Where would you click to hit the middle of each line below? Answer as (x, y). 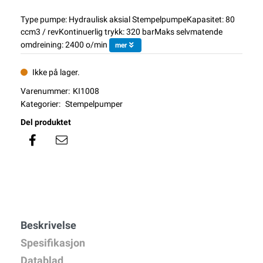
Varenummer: (45, 91)
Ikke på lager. (56, 72)
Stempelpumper (94, 104)
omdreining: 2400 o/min (64, 45)
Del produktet (46, 122)
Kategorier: (41, 104)
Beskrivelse (48, 225)
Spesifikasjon (53, 243)
